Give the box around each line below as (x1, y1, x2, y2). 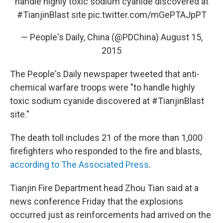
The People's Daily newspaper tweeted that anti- (10, 69, 200, 80)
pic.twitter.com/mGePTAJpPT (88, 9, 207, 20)
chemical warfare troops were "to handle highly (10, 82, 195, 93)
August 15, (160, 32, 203, 43)
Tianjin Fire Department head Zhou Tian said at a (10, 183, 199, 194)
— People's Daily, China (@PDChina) (20, 32, 161, 43)
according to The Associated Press (10, 159, 149, 170)
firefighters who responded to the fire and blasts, (10, 146, 202, 157)
